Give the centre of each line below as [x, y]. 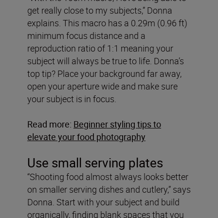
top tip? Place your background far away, [104, 73]
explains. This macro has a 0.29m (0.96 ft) [107, 23]
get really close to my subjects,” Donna [100, 10]
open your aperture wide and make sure [102, 86]
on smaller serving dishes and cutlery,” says [109, 189]
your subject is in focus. [72, 99]
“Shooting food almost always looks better [108, 176]
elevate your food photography [86, 136]
